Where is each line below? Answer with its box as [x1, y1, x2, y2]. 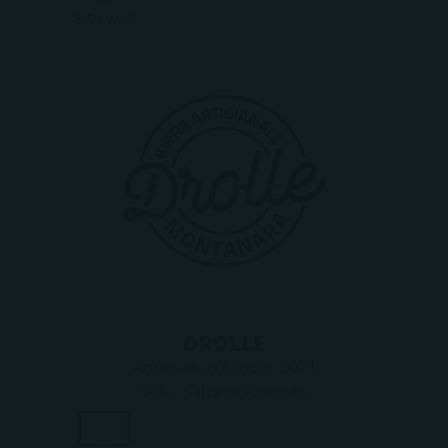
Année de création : [132, 356, 280, 378]
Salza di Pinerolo [183, 381, 307, 403]
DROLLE [182, 327, 266, 358]
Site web [74, 7, 137, 29]
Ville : [141, 381, 183, 403]
